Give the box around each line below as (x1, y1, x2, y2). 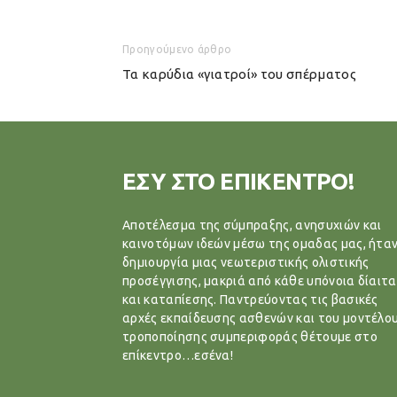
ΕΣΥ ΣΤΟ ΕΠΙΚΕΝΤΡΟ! (122, 168, 354, 194)
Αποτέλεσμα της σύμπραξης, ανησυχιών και (122, 218, 382, 232)
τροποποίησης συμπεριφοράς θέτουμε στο (122, 330, 378, 344)
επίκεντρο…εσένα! (122, 348, 234, 362)
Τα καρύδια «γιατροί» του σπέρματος (122, 66, 356, 82)
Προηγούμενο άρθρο (122, 43, 232, 55)
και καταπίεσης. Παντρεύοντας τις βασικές (122, 292, 378, 307)
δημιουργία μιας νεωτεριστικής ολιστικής (122, 255, 370, 269)
